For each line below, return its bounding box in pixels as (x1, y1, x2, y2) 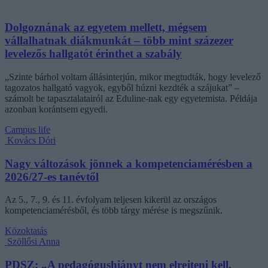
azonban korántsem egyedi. (5, 103, 108, 114)
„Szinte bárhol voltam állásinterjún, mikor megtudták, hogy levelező (5, 71, 261, 82)
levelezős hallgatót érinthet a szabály (5, 47, 182, 60)
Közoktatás (5, 226, 47, 236)
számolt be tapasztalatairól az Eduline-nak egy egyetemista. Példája (5, 93, 257, 103)
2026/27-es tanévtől (5, 170, 99, 183)
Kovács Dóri (7, 135, 56, 145)
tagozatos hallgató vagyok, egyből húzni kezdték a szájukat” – (5, 82, 239, 93)
